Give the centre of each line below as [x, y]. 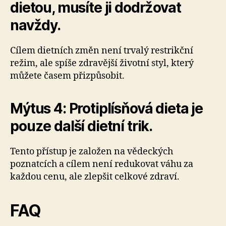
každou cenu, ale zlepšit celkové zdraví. [95, 177]
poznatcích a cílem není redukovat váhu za [102, 164]
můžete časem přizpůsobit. [67, 76]
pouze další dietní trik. [81, 126]
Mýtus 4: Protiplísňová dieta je [106, 108]
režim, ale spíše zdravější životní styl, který [102, 63]
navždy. [35, 25]
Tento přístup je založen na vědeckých [92, 152]
